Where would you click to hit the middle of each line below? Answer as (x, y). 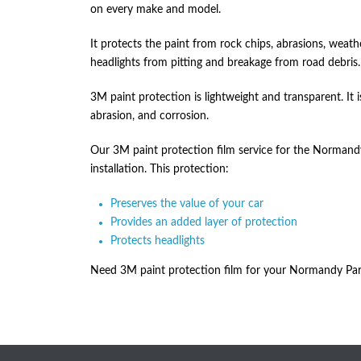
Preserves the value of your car (187, 204)
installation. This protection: (160, 169)
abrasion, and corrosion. (149, 116)
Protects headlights (158, 241)
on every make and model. (156, 10)
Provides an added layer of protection (204, 222)
